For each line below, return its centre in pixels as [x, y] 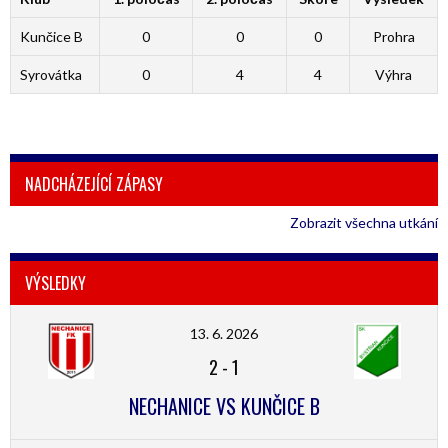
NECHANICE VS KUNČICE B [224, 406]
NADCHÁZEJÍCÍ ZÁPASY [94, 184]
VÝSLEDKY [55, 283]
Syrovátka [50, 74]
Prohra [393, 36]
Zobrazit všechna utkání [364, 222]
